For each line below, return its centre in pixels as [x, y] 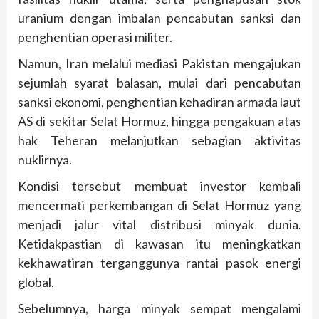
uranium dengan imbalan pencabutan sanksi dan [159, 18]
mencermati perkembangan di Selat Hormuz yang [159, 205]
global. [36, 282]
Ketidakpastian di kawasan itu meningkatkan [159, 244]
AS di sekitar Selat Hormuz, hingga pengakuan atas [159, 121]
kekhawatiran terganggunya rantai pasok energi [159, 263]
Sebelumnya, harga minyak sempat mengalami [159, 309]
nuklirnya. [45, 160]
